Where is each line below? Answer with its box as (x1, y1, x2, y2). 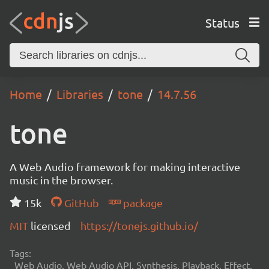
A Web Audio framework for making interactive (10, 160, 240, 173)
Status (205, 14, 240, 30)
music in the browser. (10, 174, 113, 186)
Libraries (56, 86, 103, 101)
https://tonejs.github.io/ (80, 219, 198, 232)
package (120, 196, 163, 209)
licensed (31, 219, 71, 232)
